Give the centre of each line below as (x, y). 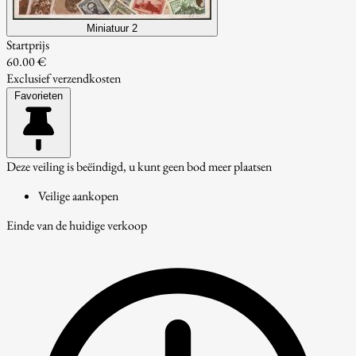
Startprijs (28, 44)
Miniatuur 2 (112, 28)
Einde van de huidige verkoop (77, 225)
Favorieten (39, 95)
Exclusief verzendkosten (64, 78)
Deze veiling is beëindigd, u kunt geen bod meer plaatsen (139, 166)
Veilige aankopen (78, 195)
